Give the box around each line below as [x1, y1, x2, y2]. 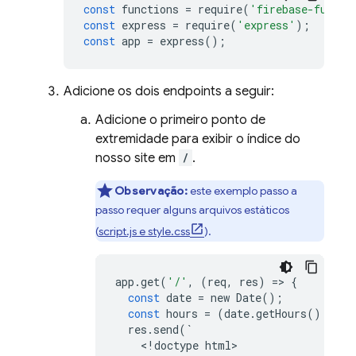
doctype [154, 338, 199, 353]
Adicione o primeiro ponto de [95, 112, 265, 128]
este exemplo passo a [187, 184, 297, 198]
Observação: [114, 184, 188, 198]
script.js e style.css [99, 224, 190, 238]
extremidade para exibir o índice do [95, 131, 300, 147]
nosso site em [95, 150, 179, 166]
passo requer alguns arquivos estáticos [95, 203, 289, 217]
